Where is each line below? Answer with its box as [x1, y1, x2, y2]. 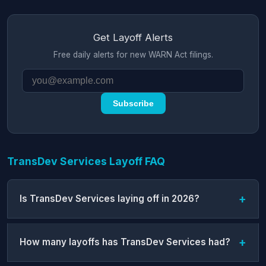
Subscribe [112, 98, 154, 108]
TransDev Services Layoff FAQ [7, 154, 165, 167]
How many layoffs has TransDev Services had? [20, 236, 230, 248]
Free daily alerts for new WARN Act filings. [53, 49, 213, 59]
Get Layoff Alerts [93, 31, 173, 43]
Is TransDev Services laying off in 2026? [20, 193, 199, 205]
